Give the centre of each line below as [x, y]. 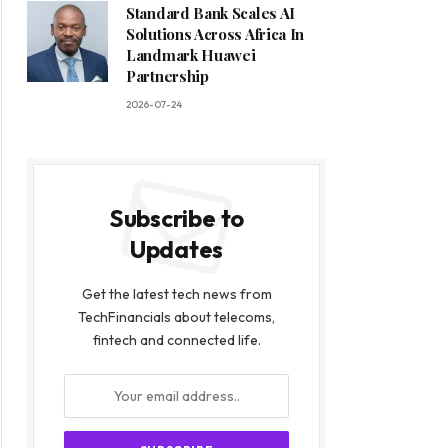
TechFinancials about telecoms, [176, 317]
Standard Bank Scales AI [211, 13]
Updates [176, 249]
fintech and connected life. [176, 340]
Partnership [167, 76]
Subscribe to [176, 218]
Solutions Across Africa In [215, 34]
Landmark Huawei [191, 55]
